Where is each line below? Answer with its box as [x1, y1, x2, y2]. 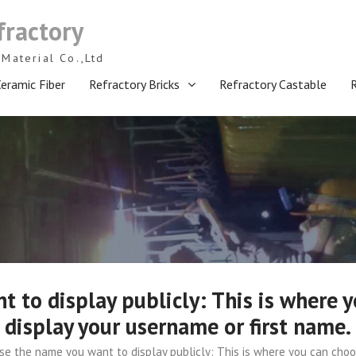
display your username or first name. [5, 311, 351, 341]
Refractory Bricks [89, 76, 180, 92]
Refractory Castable [219, 76, 327, 92]
